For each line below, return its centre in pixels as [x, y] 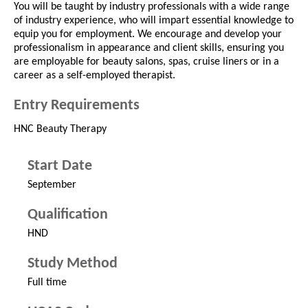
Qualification [68, 215]
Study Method [73, 264]
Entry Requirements [77, 106]
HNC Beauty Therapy [60, 130]
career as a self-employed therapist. [95, 76]
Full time [47, 283]
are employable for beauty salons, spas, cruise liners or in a [146, 62]
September [52, 185]
